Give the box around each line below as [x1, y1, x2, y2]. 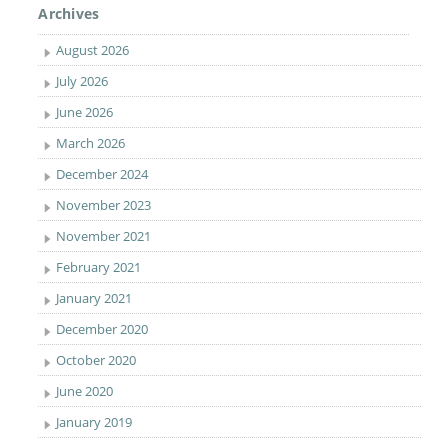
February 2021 [56, 258, 142, 276]
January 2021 [56, 289, 133, 307]
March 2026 [56, 134, 126, 152]
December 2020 [56, 320, 149, 338]
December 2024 [56, 165, 149, 183]
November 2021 [56, 227, 152, 245]
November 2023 [56, 196, 152, 214]
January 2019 [56, 413, 133, 431]
